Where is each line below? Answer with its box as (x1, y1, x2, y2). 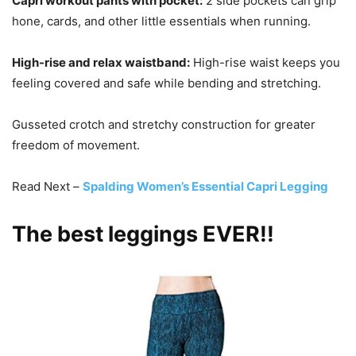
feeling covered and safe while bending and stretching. (12, 75, 321, 91)
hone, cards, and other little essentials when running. (12, 13, 311, 29)
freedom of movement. (12, 137, 140, 153)
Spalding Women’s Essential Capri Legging (83, 178, 328, 194)
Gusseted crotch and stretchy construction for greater (12, 116, 315, 132)
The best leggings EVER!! (12, 220, 274, 247)
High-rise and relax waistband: (12, 54, 190, 70)
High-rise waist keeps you (190, 54, 340, 70)
